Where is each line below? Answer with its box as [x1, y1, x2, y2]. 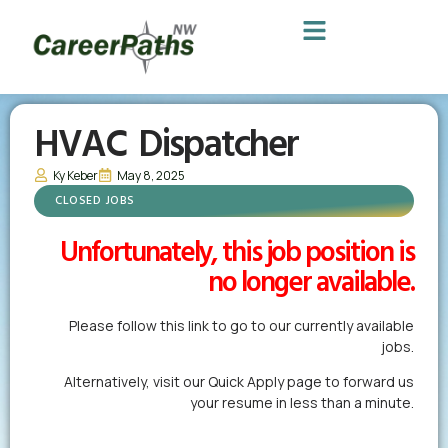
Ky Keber [53, 166, 98, 184]
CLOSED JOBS [55, 190, 135, 211]
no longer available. [208, 260, 414, 306]
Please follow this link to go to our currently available [69, 315, 414, 335]
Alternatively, [64, 371, 153, 391]
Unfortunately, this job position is [60, 230, 414, 276]
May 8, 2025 [117, 166, 185, 184]
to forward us [322, 371, 414, 391]
